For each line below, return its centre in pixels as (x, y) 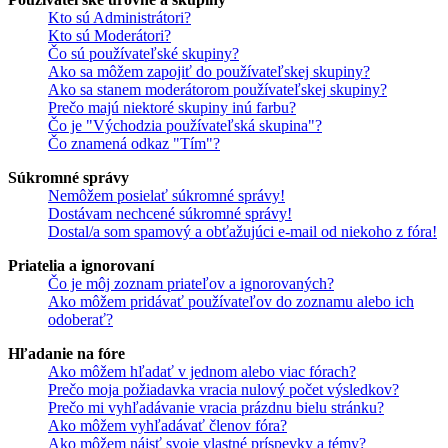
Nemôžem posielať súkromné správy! (166, 196)
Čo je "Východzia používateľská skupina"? (185, 126)
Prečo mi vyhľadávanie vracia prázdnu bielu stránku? (216, 408)
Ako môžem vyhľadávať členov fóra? (167, 426)
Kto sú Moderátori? (109, 36)
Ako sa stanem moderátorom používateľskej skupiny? (217, 90)
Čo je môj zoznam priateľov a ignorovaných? (191, 284)
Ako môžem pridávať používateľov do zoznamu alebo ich (231, 302)
